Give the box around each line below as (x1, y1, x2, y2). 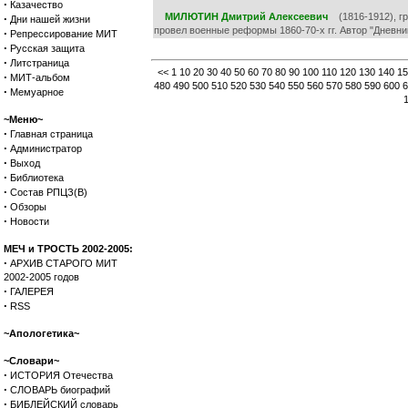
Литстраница (10, 57, 69, 68)
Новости (10, 216, 49, 227)
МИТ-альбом (10, 72, 70, 83)
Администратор (10, 143, 82, 154)
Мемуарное (10, 87, 64, 97)
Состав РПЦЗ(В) (10, 187, 87, 198)
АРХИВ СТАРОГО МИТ (10, 258, 117, 269)
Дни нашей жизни (10, 14, 90, 25)
